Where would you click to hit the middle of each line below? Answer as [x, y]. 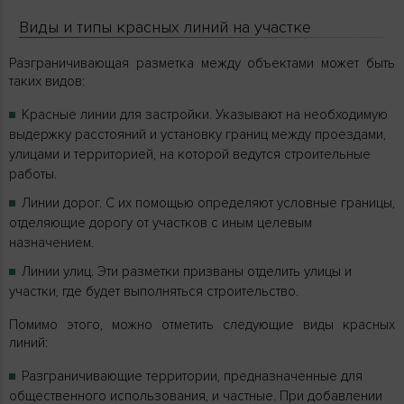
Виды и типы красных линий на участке [165, 27]
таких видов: [47, 81]
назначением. [51, 242]
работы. [33, 174]
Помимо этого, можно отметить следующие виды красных [202, 324]
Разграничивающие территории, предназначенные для [192, 376]
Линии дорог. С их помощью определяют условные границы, [208, 202]
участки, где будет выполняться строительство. [154, 291]
